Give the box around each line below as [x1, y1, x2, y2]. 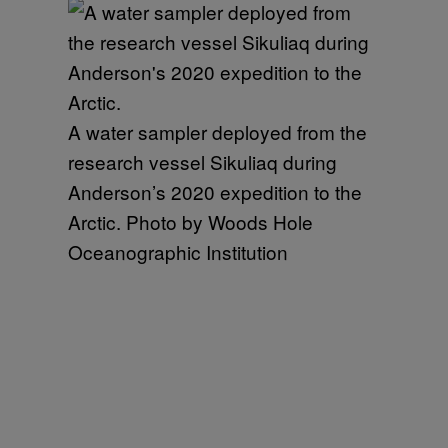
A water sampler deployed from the [68, 117, 367, 145]
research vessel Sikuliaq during [68, 147, 337, 175]
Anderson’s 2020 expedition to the [68, 177, 362, 205]
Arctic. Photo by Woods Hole [68, 207, 313, 235]
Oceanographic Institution [68, 237, 288, 265]
